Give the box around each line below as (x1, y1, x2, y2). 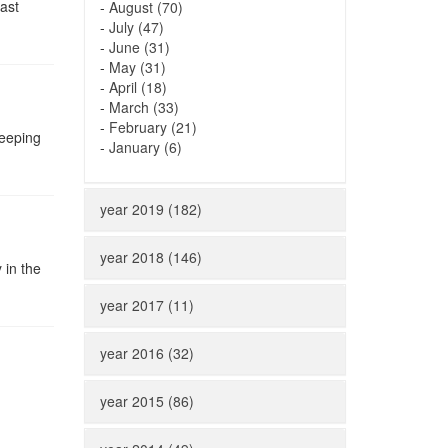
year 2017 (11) (99, 295, 194, 315)
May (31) (108, 57, 166, 77)
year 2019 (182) (99, 199, 202, 219)
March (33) (108, 97, 179, 117)
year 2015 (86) (99, 391, 194, 411)
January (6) (108, 137, 182, 157)
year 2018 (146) (99, 247, 202, 267)
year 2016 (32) (99, 343, 194, 363)
